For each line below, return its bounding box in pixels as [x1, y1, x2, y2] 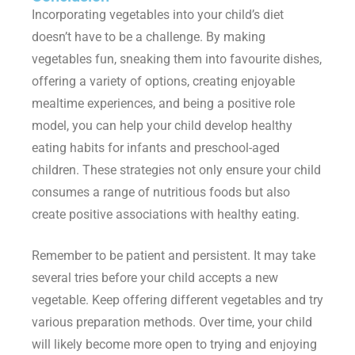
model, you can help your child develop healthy [32, 118, 292, 134]
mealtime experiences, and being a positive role [32, 96, 295, 112]
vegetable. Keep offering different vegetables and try [32, 292, 323, 308]
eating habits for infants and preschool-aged [32, 140, 280, 156]
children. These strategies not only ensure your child [32, 162, 321, 178]
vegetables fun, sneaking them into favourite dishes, [32, 52, 322, 67]
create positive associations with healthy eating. [32, 207, 300, 223]
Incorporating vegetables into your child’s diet [32, 7, 284, 23]
